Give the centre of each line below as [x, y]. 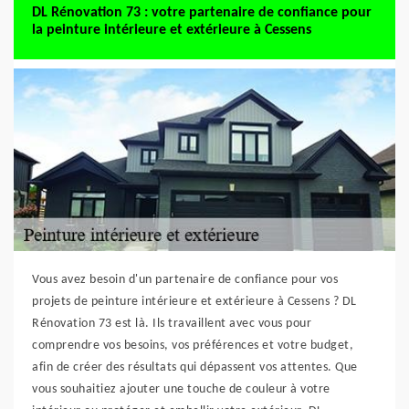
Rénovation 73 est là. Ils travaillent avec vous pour [172, 324]
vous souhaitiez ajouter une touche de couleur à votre [181, 389]
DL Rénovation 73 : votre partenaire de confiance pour [202, 13]
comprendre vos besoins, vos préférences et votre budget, [193, 346]
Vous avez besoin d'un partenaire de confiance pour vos [185, 280]
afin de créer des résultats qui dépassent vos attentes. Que [195, 367]
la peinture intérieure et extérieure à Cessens [172, 30]
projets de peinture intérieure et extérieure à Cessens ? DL [194, 302]
